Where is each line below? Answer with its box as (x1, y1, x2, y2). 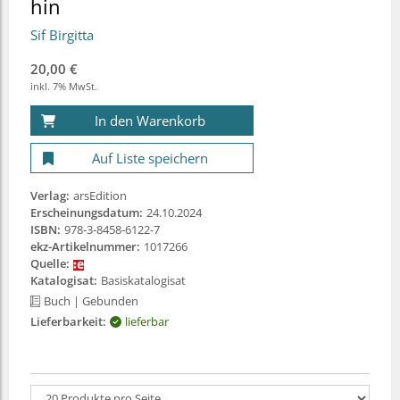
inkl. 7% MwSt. (30, 79, 97, 94)
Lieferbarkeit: (30, 313, 106, 330)
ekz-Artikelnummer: (30, 238, 140, 255)
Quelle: (30, 255, 70, 272)
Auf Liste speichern (92, 149, 208, 168)
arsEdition (73, 187, 127, 204)
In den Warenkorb (95, 112, 205, 130)
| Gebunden (73, 293, 139, 310)
